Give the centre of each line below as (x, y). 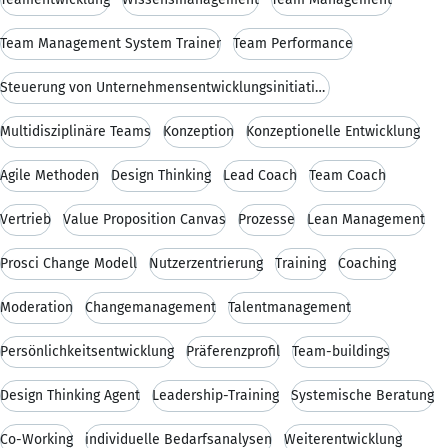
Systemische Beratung (362, 395)
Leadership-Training (215, 395)
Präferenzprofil (233, 351)
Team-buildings (341, 351)
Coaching (367, 263)
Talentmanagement (289, 307)
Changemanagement (150, 307)
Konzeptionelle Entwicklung (333, 131)
